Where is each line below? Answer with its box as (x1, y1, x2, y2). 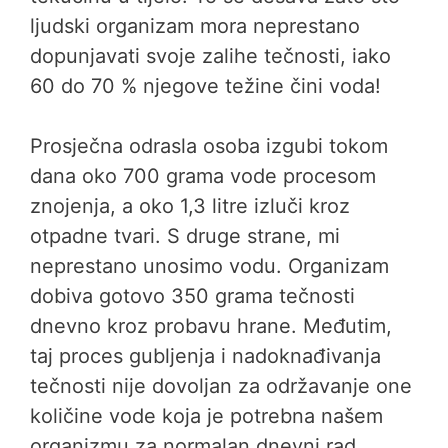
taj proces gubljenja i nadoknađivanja (30, 344, 381, 368)
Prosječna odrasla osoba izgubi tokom (30, 134, 388, 158)
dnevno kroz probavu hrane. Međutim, (30, 314, 392, 338)
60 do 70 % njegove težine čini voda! (30, 74, 381, 98)
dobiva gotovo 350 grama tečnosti (30, 284, 355, 308)
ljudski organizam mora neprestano (30, 14, 360, 38)
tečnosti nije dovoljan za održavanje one (30, 374, 412, 398)
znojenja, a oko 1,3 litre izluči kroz (30, 194, 350, 218)
